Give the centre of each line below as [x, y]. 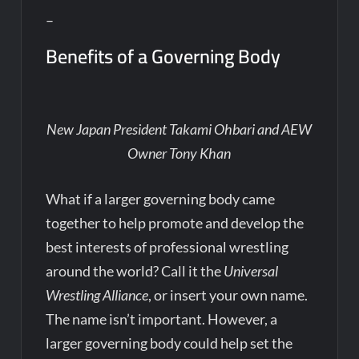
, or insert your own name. [228, 295]
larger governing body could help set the [169, 343]
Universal [251, 271]
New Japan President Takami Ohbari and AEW [179, 129]
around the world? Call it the [135, 271]
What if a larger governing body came [161, 199]
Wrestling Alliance [97, 295]
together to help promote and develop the [175, 223]
